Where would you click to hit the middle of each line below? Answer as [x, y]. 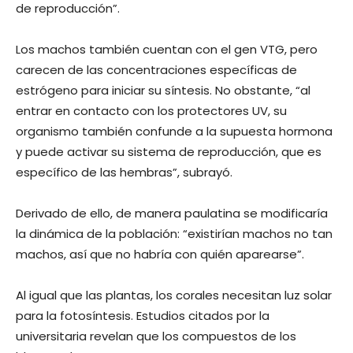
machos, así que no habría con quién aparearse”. [160, 254]
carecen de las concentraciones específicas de [156, 69]
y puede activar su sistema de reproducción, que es [169, 151]
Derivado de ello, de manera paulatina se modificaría [172, 213]
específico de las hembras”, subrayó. [124, 172]
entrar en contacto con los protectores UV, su [151, 110]
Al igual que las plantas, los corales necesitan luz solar [174, 295]
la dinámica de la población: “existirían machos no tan [174, 233]
